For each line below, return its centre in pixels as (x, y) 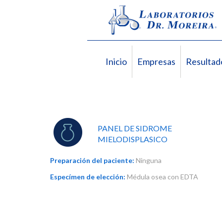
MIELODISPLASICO (133, 139)
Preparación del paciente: (92, 161)
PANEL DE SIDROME (135, 128)
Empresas (156, 62)
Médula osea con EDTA (162, 177)
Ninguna (148, 161)
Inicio (116, 62)
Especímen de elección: (88, 177)
